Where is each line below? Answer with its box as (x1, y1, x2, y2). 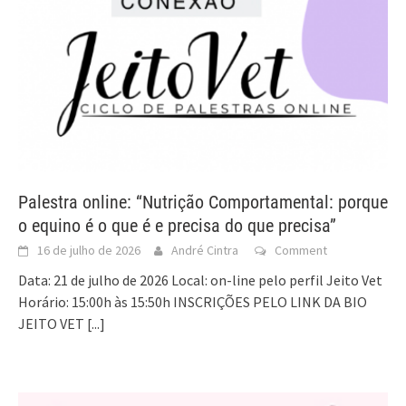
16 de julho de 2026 (37, 241, 140, 258)
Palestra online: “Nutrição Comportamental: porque (18, 190, 388, 213)
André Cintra (171, 241, 238, 258)
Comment (275, 241, 327, 258)
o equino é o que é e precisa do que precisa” (18, 214, 336, 237)
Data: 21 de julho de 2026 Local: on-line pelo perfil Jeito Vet (18, 270, 382, 289)
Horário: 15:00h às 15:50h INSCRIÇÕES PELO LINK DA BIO (18, 292, 367, 311)
